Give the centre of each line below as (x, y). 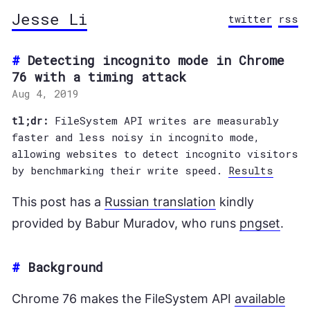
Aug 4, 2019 (45, 93)
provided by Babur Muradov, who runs (126, 223)
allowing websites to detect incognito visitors (155, 154)
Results (251, 170)
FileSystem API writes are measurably (164, 120)
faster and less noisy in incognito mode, (136, 137)
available (260, 299)
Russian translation (160, 202)
